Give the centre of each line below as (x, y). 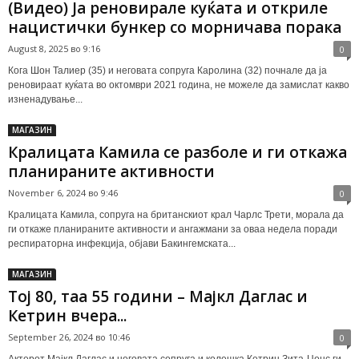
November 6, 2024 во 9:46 (63, 192)
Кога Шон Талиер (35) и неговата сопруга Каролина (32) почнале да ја (167, 70)
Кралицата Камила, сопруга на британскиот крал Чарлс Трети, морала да (176, 214)
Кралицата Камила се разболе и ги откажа (177, 152)
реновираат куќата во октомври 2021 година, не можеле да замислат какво (179, 85)
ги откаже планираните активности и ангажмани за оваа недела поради (173, 229)
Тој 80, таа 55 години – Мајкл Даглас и (158, 296)
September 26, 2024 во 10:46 (69, 337)
